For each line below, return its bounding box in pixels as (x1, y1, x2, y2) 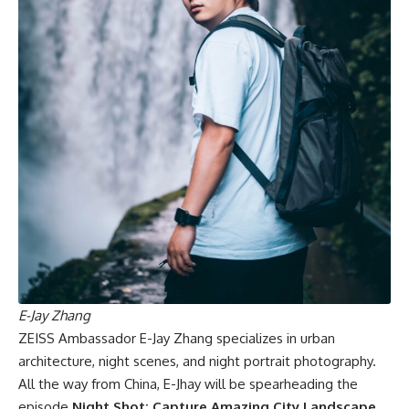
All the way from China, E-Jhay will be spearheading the (18, 375, 358, 393)
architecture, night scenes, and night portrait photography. (18, 352, 376, 371)
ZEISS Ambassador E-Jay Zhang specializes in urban (18, 330, 335, 348)
